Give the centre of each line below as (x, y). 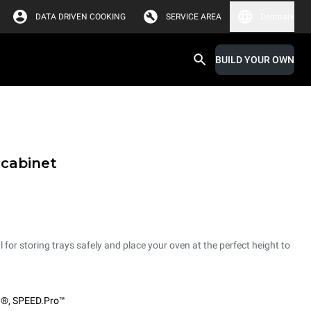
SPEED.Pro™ (39, 301)
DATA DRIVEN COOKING (81, 17)
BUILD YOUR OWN (255, 60)
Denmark (277, 17)
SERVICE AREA (194, 17)
